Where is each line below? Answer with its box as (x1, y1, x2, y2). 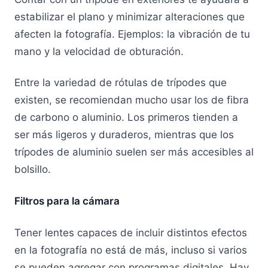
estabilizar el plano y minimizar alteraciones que (14, 10, 245, 23)
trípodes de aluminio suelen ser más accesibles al (14, 146, 254, 159)
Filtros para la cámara (14, 195, 120, 208)
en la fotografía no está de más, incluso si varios (14, 243, 247, 256)
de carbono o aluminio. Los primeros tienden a (14, 111, 238, 124)
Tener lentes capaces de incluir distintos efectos (14, 226, 247, 239)
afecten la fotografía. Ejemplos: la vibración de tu (14, 28, 250, 40)
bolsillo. (14, 163, 54, 176)
